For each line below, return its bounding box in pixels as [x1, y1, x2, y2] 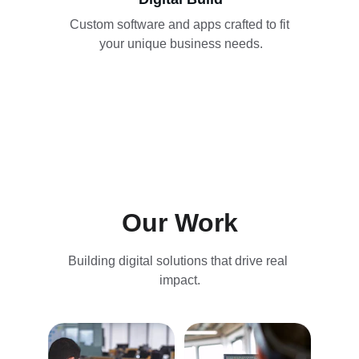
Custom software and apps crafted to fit [69, 18, 292, 31]
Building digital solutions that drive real [68, 254, 291, 268]
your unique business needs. [99, 37, 263, 50]
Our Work [121, 208, 238, 237]
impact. [159, 273, 200, 287]
